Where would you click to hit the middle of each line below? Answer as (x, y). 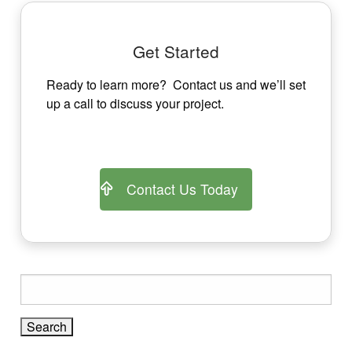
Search (37, 282)
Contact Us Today (182, 189)
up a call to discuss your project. (135, 103)
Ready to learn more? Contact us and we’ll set (176, 84)
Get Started (176, 51)
